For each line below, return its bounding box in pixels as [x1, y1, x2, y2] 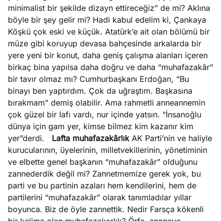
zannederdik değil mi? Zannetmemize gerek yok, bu [8, 169, 201, 179]
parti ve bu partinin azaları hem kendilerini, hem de [8, 181, 196, 190]
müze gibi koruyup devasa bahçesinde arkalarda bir [8, 38, 201, 48]
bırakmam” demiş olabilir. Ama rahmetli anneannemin [8, 98, 205, 108]
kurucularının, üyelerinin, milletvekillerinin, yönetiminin [8, 145, 207, 155]
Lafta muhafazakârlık [52, 133, 129, 143]
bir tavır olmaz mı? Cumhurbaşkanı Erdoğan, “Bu [8, 74, 189, 84]
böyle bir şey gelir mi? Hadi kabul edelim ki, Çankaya [8, 15, 206, 25]
